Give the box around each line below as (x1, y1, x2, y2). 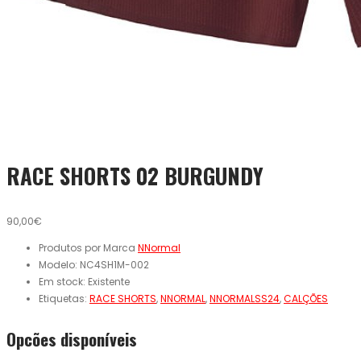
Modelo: (39, 258, 80, 272)
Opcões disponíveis (6, 326, 137, 352)
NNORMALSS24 (210, 292, 280, 306)
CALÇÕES (284, 292, 328, 306)
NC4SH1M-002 (80, 258, 149, 272)
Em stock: (39, 275, 88, 289)
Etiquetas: (39, 292, 89, 306)
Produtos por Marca (39, 241, 138, 255)
